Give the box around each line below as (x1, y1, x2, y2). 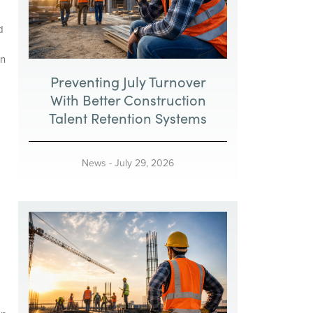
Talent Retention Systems (49, 108, 208, 127)
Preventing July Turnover (50, 71, 206, 91)
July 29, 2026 (115, 155, 175, 170)
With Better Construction (50, 89, 206, 109)
